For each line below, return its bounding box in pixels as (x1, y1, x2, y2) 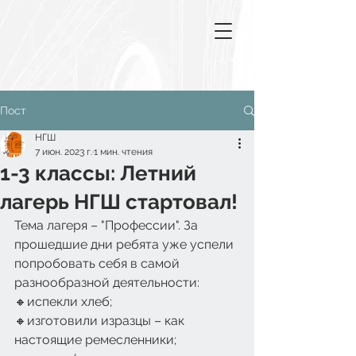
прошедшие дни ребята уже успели (14, 237, 237, 252)
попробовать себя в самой (14, 256, 183, 271)
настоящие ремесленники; (14, 332, 176, 347)
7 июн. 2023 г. (35, 146, 92, 157)
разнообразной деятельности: (14, 275, 206, 290)
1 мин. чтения (94, 146, 153, 157)
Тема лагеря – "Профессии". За (14, 218, 201, 233)
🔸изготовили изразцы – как (14, 313, 188, 328)
